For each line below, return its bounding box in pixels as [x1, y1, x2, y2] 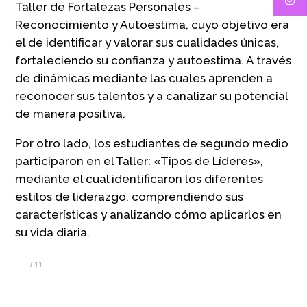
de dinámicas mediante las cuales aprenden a [15, 71, 273, 85]
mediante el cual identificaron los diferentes [15, 172, 264, 186]
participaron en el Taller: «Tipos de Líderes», [15, 154, 264, 168]
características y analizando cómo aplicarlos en [15, 208, 282, 221]
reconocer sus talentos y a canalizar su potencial [15, 89, 288, 103]
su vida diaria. [15, 225, 90, 239]
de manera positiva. [15, 107, 126, 121]
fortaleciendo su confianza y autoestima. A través [15, 53, 292, 67]
